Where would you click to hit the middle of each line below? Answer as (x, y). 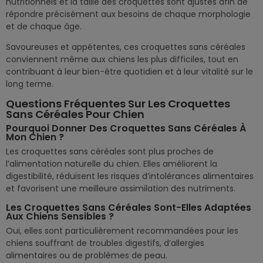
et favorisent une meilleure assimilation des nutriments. (121, 189)
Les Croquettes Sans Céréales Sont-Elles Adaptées (129, 208)
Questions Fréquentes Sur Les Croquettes (118, 104)
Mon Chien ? (35, 137)
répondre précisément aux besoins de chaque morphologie (128, 14)
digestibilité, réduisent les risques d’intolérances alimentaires (130, 176)
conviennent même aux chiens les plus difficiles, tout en (122, 60)
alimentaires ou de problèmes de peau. (87, 256)
